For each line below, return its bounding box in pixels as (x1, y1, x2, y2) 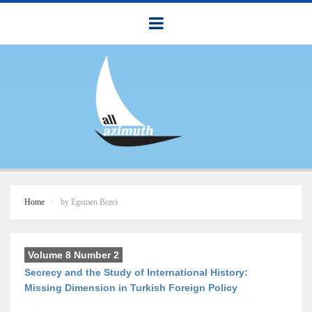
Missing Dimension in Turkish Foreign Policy (24, 282, 237, 293)
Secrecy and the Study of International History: (24, 267, 248, 278)
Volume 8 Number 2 (28, 249, 119, 260)
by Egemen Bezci (61, 197, 118, 207)
